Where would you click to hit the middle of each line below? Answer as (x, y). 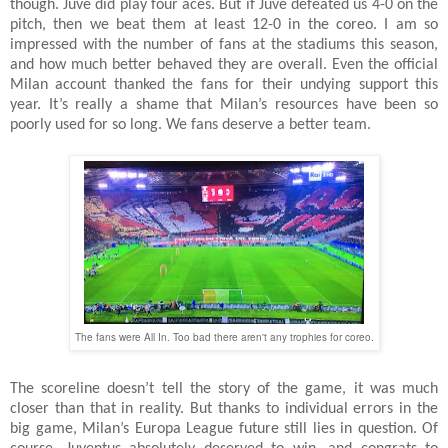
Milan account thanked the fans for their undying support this (224, 84)
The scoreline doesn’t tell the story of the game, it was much (224, 388)
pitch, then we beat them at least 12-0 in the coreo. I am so (224, 24)
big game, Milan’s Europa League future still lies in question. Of (224, 428)
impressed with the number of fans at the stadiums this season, (224, 44)
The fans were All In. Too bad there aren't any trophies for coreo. (224, 336)
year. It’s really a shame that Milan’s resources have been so (224, 104)
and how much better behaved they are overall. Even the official (224, 64)
